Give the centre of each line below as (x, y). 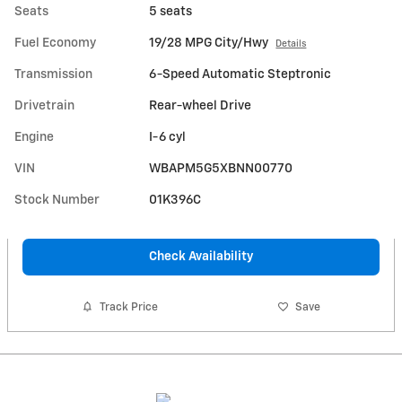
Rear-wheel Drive (201, 105)
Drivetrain (44, 105)
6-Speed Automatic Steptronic (240, 74)
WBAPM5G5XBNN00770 (221, 168)
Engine (34, 137)
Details (291, 44)
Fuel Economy (55, 43)
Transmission (53, 74)
